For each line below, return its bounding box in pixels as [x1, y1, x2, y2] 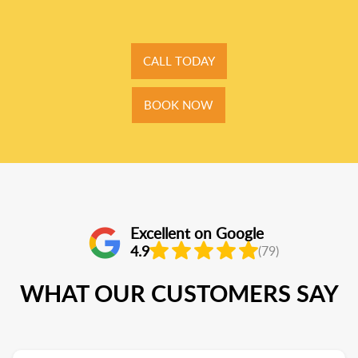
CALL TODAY [142, 53, 215, 70]
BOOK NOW [144, 97, 214, 113]
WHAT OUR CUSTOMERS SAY [19, 276, 339, 310]
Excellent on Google [130, 221, 264, 244]
